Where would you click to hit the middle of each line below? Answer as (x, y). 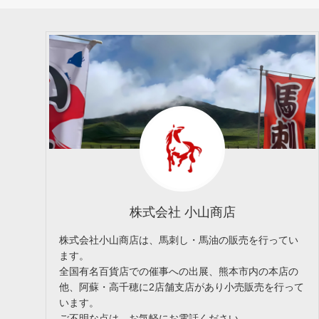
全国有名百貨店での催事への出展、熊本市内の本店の (179, 272)
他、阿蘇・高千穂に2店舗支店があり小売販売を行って (182, 287)
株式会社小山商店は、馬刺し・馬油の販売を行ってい (179, 240)
